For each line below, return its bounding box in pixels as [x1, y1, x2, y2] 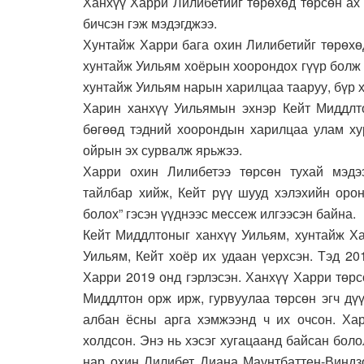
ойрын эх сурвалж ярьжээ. [83, 140, 242, 159]
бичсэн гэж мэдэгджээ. [83, 13, 217, 32]
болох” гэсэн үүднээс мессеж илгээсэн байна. [83, 203, 356, 223]
